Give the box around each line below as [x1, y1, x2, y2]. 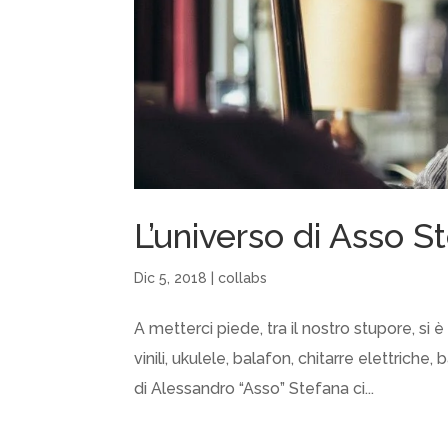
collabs [218, 270, 268, 287]
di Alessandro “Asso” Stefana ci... [134, 379, 375, 399]
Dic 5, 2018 [134, 270, 208, 287]
